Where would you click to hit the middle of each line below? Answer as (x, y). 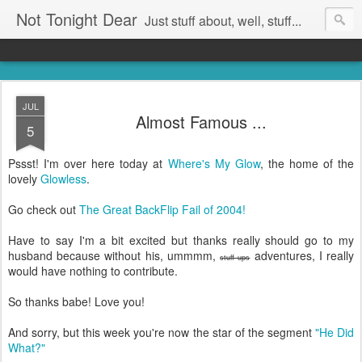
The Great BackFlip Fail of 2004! (162, 209)
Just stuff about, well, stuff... (223, 21)
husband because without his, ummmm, (114, 255)
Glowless (63, 179)
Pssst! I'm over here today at (88, 163)
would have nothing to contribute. (93, 271)
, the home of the (307, 163)
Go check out (44, 209)
